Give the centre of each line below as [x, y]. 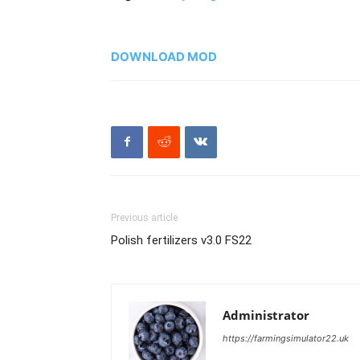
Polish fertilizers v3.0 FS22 [181, 240]
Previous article [144, 217]
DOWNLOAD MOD [164, 56]
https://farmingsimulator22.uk [286, 338]
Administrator [266, 315]
